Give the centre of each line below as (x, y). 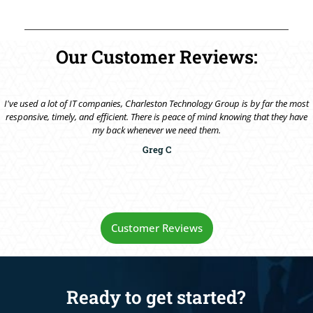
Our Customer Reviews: (156, 57)
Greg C (156, 150)
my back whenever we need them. (156, 130)
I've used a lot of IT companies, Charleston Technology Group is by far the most (156, 104)
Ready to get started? (156, 297)
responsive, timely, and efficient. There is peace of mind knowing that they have (156, 117)
